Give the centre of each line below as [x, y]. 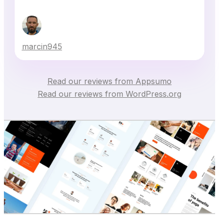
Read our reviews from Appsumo [109, 81]
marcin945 [42, 47]
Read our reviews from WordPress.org [109, 94]
